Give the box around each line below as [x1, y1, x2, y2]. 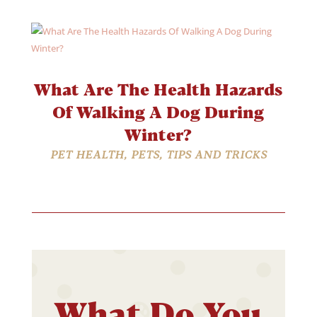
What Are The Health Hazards [34, 79, 283, 99]
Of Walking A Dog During [52, 101, 265, 122]
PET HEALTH [50, 147, 124, 161]
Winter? [125, 124, 192, 144]
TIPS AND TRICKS [166, 147, 267, 161]
